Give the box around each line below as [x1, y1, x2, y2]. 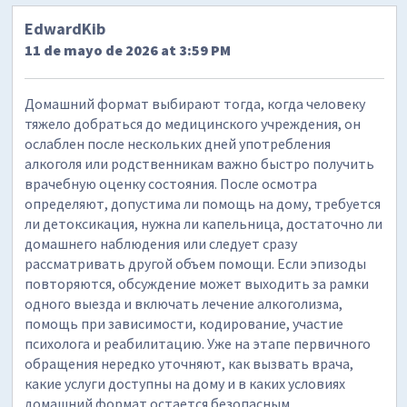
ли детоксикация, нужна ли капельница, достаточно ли [25, 213, 383, 233]
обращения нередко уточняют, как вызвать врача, [25, 353, 354, 372]
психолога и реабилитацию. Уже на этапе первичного [25, 333, 372, 352]
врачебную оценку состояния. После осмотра [25, 174, 318, 193]
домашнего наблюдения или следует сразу [25, 233, 298, 253]
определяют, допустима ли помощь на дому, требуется [25, 194, 382, 213]
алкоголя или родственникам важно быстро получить [25, 154, 375, 173]
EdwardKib [25, 17, 106, 39]
